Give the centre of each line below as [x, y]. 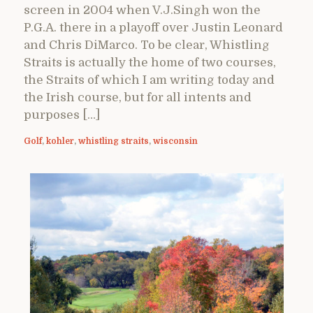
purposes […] [62, 115]
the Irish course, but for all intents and [138, 97]
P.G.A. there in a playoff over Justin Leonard [153, 27]
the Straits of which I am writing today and [149, 80]
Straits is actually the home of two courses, [150, 62]
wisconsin [175, 141]
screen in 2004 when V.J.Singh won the [142, 10]
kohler [60, 141]
